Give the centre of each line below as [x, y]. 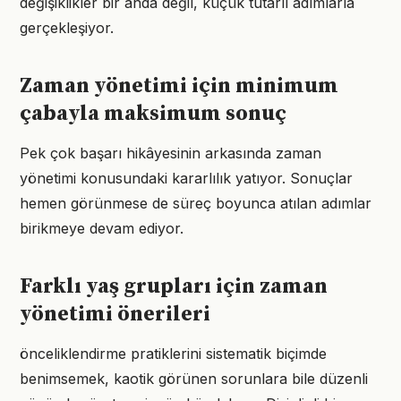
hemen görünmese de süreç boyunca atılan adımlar [196, 203]
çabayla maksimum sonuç [153, 114]
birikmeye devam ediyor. [102, 228]
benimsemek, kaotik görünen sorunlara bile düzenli [194, 379]
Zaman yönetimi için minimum [179, 86]
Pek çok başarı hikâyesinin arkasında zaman [171, 153]
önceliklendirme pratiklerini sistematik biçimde [173, 354]
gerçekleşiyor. [67, 28]
